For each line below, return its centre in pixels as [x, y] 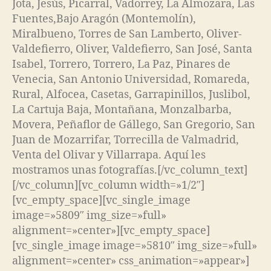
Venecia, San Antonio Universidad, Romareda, [131, 79]
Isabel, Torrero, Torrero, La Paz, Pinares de [121, 64]
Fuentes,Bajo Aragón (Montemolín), [104, 19]
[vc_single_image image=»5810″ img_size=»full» [135, 246]
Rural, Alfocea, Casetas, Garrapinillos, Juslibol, [131, 94]
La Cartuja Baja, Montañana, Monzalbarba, [122, 109]
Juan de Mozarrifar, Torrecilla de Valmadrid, [126, 140]
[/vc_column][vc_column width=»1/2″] [108, 185]
